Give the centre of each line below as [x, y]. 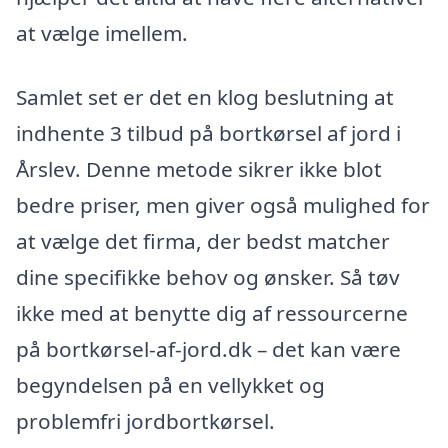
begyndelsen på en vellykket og [170, 385]
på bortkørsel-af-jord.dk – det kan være [208, 349]
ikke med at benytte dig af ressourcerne [212, 313]
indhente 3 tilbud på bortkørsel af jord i [208, 133]
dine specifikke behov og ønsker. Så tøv [208, 277]
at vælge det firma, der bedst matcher [203, 241]
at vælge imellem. [102, 33]
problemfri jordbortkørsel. [145, 421]
